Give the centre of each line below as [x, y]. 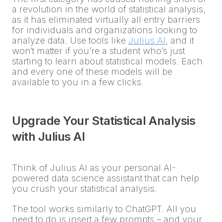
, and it [180, 41]
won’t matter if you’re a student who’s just [98, 51]
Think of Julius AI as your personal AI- [94, 168]
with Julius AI [49, 137]
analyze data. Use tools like [70, 41]
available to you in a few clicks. [78, 82]
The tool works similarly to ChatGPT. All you [104, 209]
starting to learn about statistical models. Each [107, 61]
